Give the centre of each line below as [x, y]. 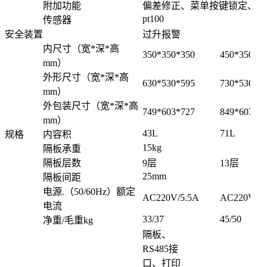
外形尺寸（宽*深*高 [86, 77]
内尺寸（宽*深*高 [81, 49]
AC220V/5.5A [171, 198]
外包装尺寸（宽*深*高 [91, 106]
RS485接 [160, 249]
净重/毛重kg [68, 221]
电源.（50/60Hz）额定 [89, 192]
